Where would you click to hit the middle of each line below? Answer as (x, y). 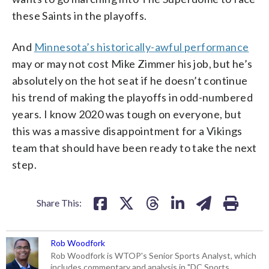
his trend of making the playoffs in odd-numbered (133, 98)
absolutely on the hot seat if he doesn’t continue (130, 81)
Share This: (59, 203)
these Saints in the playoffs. (80, 16)
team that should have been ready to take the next (134, 148)
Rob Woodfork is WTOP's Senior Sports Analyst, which (154, 256)
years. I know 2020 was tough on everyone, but (127, 114)
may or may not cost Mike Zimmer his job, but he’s (132, 64)
